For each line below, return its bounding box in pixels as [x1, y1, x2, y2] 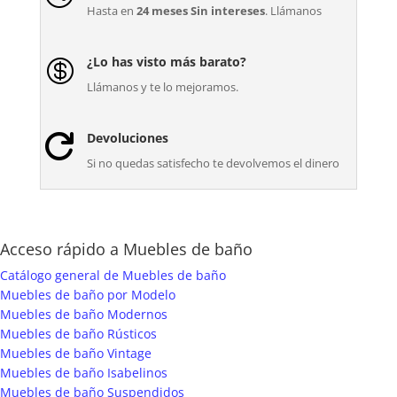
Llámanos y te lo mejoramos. [86, 79, 238, 96]
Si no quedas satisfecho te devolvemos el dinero [86, 155, 339, 172]
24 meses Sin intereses [136, 3, 265, 19]
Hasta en [86, 3, 136, 19]
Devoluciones [86, 129, 168, 147]
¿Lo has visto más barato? [86, 53, 246, 71]
